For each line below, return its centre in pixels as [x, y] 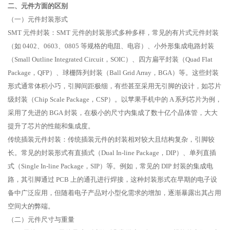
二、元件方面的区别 [38, 6]
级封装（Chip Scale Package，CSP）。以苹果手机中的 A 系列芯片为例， [115, 100]
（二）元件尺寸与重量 [41, 220]
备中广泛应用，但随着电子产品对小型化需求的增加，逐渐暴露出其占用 [114, 193]
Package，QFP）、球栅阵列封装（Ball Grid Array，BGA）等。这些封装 [113, 73]
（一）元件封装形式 [38, 20]
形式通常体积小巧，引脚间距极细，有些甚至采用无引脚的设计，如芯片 [114, 86]
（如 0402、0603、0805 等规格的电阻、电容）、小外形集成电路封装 [111, 46]
